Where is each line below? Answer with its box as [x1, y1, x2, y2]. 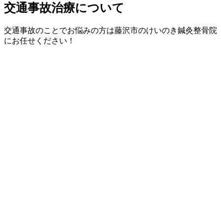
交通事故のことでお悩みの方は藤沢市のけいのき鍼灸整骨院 [4, 26, 217, 35]
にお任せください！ [4, 37, 75, 45]
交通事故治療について [4, 1, 124, 15]
